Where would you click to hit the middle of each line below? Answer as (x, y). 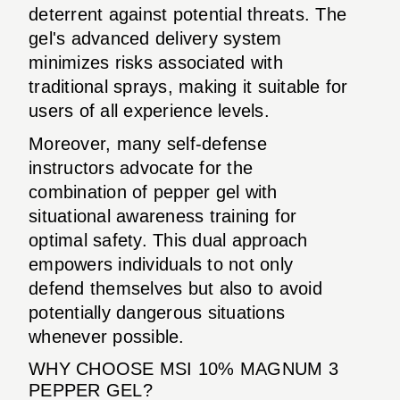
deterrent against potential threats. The (187, 14)
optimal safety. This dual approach (168, 240)
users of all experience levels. (149, 110)
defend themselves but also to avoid (175, 288)
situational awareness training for (163, 216)
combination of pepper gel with (153, 192)
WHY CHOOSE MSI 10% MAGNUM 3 (183, 368)
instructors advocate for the (141, 167)
